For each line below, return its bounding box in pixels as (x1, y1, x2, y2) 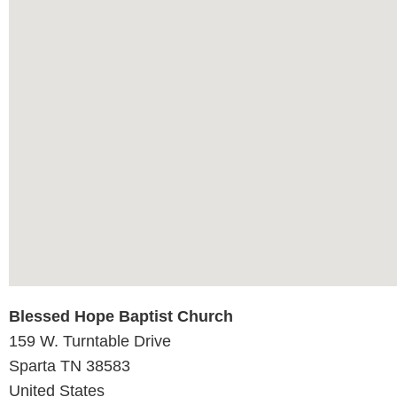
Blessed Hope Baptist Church (9, 307, 233, 326)
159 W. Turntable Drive (9, 332, 171, 351)
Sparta (9, 357, 60, 376)
